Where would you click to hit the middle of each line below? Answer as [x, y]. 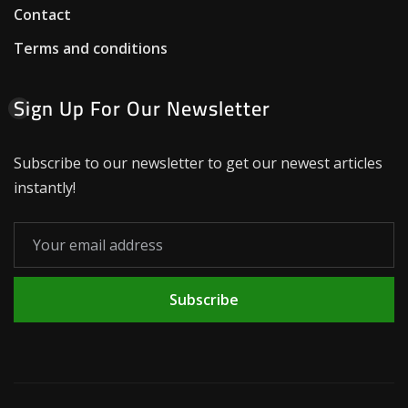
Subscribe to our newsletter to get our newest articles [198, 163]
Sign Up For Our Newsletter [142, 108]
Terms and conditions [91, 49]
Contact [42, 15]
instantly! [45, 187]
